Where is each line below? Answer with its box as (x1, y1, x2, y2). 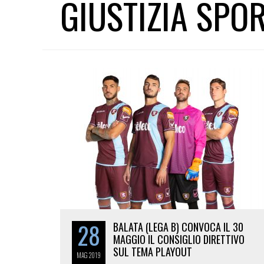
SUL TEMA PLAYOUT (113, 244, 192, 259)
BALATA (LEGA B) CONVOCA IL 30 (113, 219, 243, 235)
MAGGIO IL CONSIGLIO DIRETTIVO (113, 232, 245, 247)
